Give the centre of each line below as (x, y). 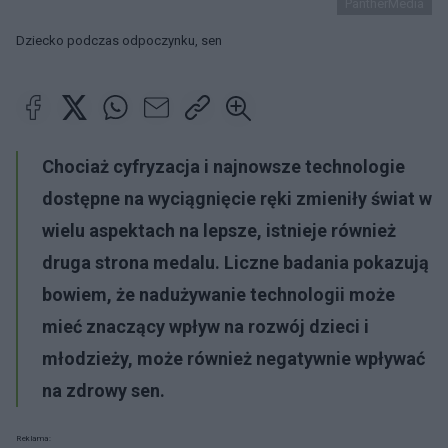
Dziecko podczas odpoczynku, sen (119, 40)
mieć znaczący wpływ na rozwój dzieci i (205, 326)
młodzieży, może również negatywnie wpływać (233, 358)
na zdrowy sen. (103, 390)
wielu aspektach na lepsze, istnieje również (219, 230)
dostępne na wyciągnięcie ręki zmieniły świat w (237, 198)
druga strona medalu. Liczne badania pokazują (235, 262)
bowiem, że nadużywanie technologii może (218, 294)
